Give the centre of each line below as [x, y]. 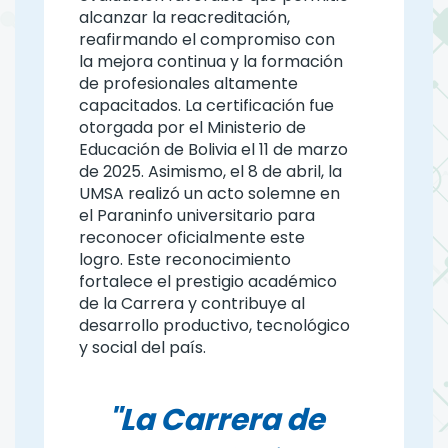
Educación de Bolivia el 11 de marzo [214, 149]
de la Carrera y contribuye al [192, 303]
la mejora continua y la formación [211, 61]
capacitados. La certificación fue [207, 105]
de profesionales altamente [189, 83]
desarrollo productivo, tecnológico [215, 325]
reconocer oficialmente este [192, 237]
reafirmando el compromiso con [207, 39]
